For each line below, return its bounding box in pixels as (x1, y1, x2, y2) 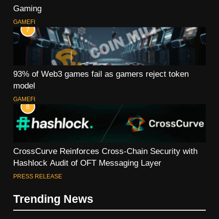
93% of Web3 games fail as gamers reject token (13, 69, 189, 78)
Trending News (13, 192, 93, 205)
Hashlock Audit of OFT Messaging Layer (13, 158, 161, 167)
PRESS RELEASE (13, 173, 62, 180)
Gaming (13, 4, 42, 13)
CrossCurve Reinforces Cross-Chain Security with (13, 146, 197, 155)
